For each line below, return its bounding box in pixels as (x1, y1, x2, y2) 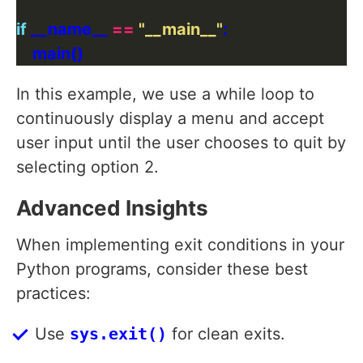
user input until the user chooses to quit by (16, 133, 346, 153)
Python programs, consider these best (16, 259, 308, 280)
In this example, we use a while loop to (16, 84, 314, 105)
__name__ (27, 19, 112, 40)
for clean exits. (167, 324, 285, 344)
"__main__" (139, 19, 223, 40)
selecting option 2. (16, 157, 159, 177)
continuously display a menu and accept (16, 109, 324, 129)
